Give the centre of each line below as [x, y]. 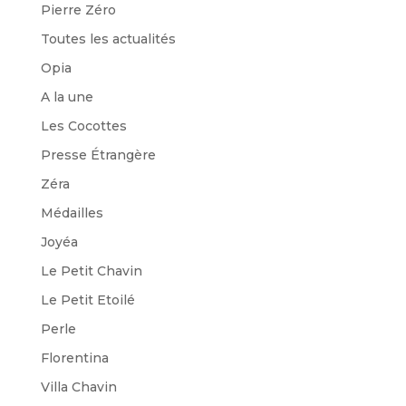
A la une [67, 97]
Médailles [72, 213]
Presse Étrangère [98, 155]
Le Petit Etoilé [87, 300]
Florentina [74, 358]
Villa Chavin [78, 387]
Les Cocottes [83, 126]
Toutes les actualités [108, 39]
